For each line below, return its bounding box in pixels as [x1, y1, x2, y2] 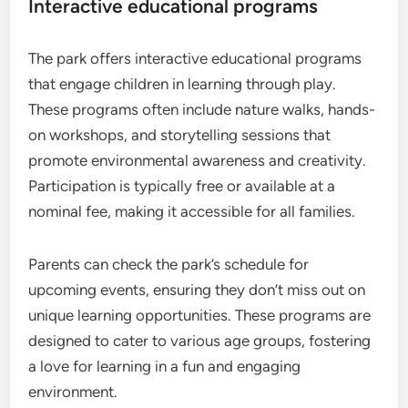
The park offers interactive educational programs [28, 48, 362, 67]
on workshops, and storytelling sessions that [28, 125, 331, 144]
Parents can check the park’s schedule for [28, 254, 310, 273]
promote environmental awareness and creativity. [28, 150, 367, 169]
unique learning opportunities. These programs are [28, 305, 372, 324]
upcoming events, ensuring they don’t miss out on [28, 280, 366, 299]
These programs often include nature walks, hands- [28, 99, 376, 118]
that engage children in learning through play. [28, 74, 337, 93]
